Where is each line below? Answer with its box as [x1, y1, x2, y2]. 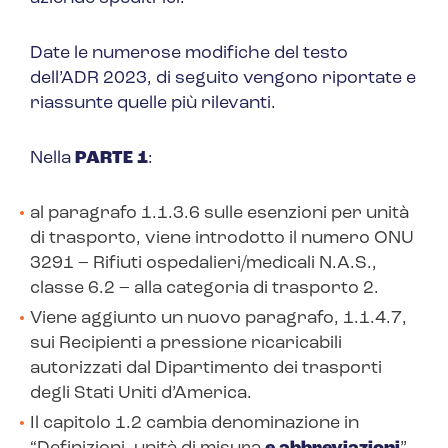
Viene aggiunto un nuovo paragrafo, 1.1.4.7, [30, 309, 407, 329]
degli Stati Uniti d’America [30, 384, 247, 404]
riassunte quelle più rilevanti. [30, 94, 276, 114]
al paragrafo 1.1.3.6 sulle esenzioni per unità [30, 204, 409, 224]
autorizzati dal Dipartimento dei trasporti [30, 359, 382, 379]
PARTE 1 [75, 149, 148, 169]
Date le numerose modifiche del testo [30, 44, 348, 64]
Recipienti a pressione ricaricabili [59, 334, 342, 354]
